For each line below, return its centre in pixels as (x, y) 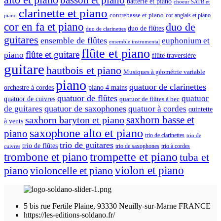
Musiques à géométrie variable (164, 72)
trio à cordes (176, 146)
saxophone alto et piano (86, 133)
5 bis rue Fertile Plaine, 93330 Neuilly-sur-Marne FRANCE (117, 206)
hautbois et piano (84, 71)
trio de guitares (87, 145)
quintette (201, 110)
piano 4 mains (108, 88)
